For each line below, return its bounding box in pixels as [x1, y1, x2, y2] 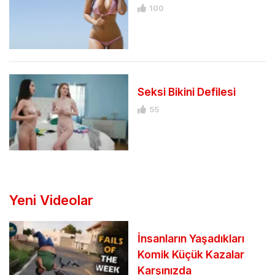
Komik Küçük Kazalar [137, 248, 244, 261]
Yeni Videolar [9, 192, 93, 209]
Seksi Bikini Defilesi [137, 85, 236, 99]
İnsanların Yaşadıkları [137, 232, 244, 246]
